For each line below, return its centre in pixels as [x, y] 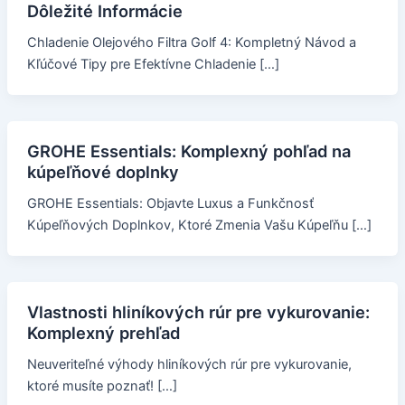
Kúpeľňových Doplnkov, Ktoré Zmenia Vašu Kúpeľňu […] [199, 226]
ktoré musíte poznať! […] [102, 386]
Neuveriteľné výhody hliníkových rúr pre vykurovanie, [189, 365]
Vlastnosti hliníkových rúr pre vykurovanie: [198, 312]
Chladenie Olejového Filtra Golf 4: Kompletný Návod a [191, 43]
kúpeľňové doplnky [103, 172]
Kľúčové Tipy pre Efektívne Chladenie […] [153, 65]
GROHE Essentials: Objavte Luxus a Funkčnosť [170, 204]
